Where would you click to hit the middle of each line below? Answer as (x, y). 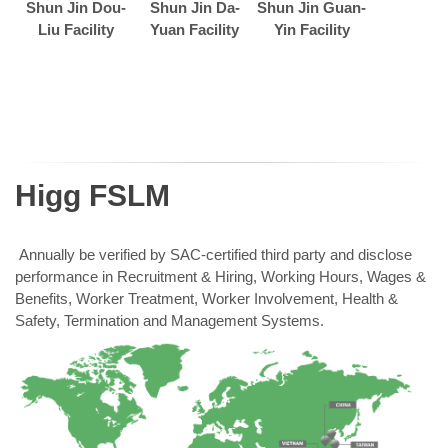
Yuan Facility (194, 30)
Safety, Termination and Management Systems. (169, 321)
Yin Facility (311, 30)
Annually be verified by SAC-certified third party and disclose (213, 255)
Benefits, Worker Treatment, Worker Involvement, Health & (206, 299)
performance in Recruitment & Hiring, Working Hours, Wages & (220, 277)
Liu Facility (75, 30)
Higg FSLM (92, 196)
